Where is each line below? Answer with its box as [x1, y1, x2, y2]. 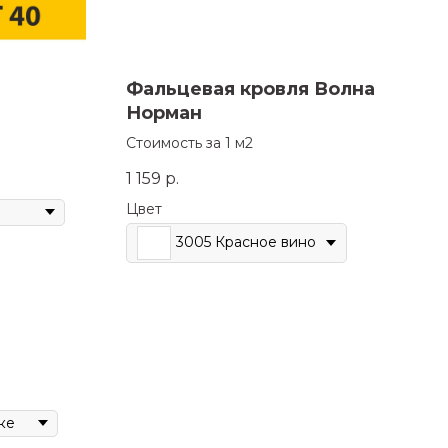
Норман [126, 102, 202, 125]
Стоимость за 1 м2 [126, 134, 253, 153]
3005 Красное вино [176, 233, 316, 252]
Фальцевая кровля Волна [126, 78, 375, 101]
